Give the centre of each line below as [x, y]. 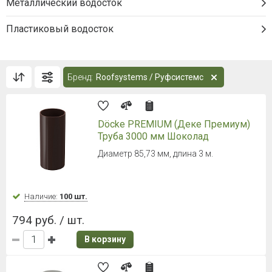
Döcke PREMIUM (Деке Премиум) [174, 124]
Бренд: [80, 77]
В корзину [105, 240]
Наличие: [42, 197]
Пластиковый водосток [60, 29]
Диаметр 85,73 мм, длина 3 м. [155, 154]
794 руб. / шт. [48, 220]
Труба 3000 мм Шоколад [153, 136]
